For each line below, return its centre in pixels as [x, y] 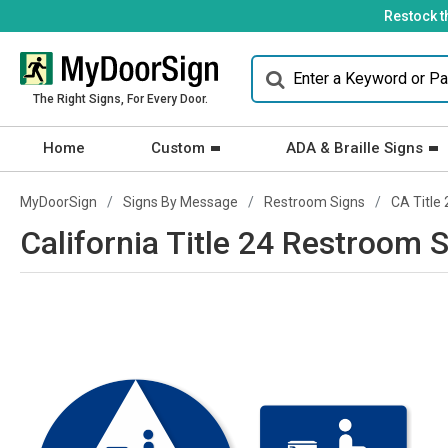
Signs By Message [180, 202]
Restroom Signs [314, 202]
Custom [178, 148]
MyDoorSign [58, 202]
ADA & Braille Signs [354, 148]
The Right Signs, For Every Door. [120, 99]
